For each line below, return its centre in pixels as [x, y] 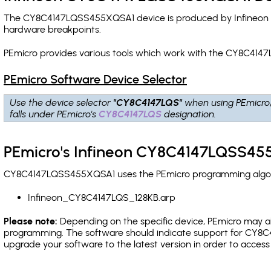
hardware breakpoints [51, 29]
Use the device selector [62, 103]
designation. [189, 114]
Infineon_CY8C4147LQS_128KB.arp [102, 198]
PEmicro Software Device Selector [95, 79]
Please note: [31, 221]
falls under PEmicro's [55, 114]
